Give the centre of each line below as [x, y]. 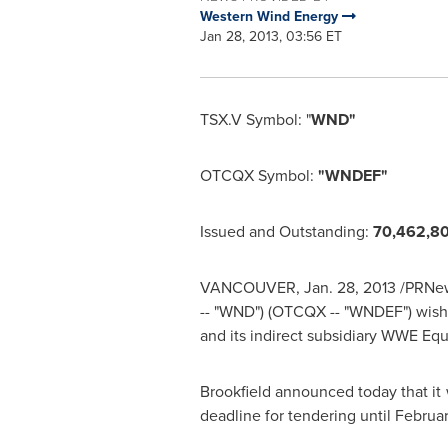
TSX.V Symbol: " [255, 119]
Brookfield [235, 391]
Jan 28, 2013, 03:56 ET [270, 36]
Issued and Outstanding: [286, 231]
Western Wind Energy [270, 16]
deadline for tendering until [297, 415]
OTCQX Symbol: [256, 175]
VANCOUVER [247, 287]
